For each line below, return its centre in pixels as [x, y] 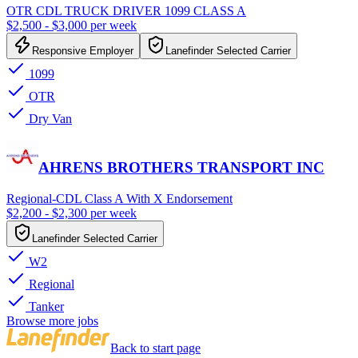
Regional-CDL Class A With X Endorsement [119, 199]
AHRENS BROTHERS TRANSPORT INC [181, 168]
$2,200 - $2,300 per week [72, 213]
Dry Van [49, 118]
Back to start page [155, 348]
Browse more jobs [52, 321]
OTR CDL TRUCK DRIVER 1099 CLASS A [126, 10]
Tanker [45, 307]
